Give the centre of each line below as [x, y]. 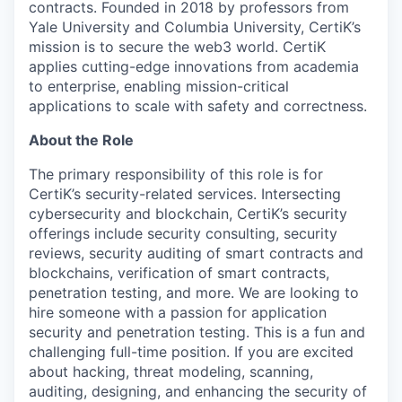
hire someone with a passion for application [178, 313]
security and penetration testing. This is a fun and [197, 332]
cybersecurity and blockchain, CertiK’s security [188, 214]
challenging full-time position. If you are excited [191, 352]
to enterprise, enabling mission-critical [159, 87]
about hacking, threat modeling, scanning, [171, 372]
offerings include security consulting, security [183, 234]
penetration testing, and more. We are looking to [194, 293]
